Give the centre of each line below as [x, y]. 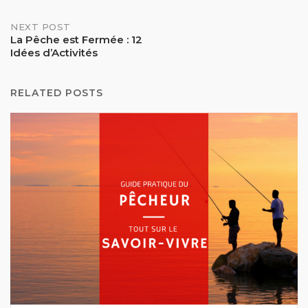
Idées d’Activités [54, 53]
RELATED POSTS [57, 93]
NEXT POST [41, 27]
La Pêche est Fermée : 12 [76, 40]
